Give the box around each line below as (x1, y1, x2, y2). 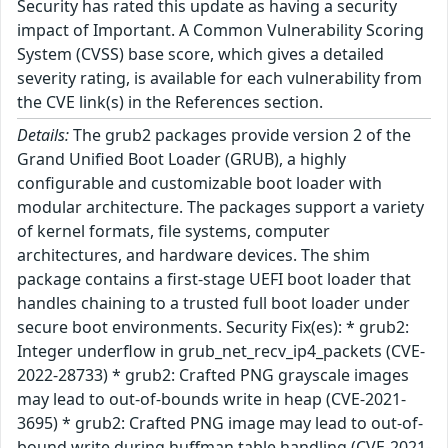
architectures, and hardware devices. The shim (17, 243, 370, 266)
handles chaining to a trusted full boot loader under (17, 291, 410, 314)
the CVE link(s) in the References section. (17, 90, 323, 113)
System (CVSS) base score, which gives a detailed (17, 42, 384, 65)
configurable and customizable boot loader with (17, 171, 382, 194)
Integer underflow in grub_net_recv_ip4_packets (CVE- (17, 339, 425, 362)
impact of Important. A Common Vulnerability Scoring (17, 18, 424, 41)
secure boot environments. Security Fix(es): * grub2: (17, 315, 409, 338)
